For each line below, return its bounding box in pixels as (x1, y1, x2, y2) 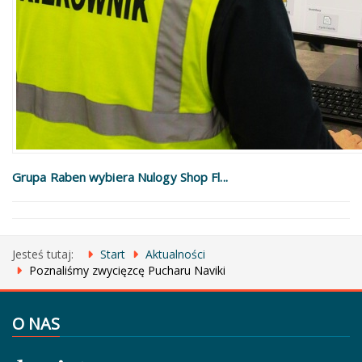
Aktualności (145, 246, 205, 262)
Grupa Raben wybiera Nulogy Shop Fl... (12, 169, 228, 185)
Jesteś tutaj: (12, 246, 80, 262)
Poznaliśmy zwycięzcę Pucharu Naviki (29, 263, 225, 278)
